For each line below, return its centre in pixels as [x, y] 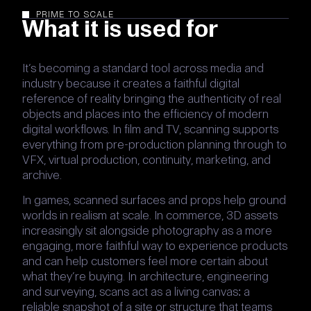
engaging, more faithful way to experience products [155, 246]
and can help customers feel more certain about [145, 261]
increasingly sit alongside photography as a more [147, 231]
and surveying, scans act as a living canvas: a [136, 292]
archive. [43, 175]
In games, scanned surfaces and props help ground [154, 200]
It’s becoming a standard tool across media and [143, 68]
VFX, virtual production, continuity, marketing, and [146, 159]
